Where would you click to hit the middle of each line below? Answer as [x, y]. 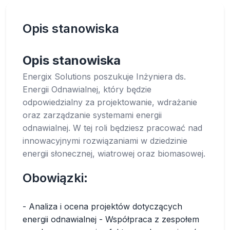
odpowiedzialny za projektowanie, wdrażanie [110, 102]
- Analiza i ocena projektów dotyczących [102, 206]
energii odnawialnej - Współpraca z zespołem [111, 219]
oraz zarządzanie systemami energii [92, 115]
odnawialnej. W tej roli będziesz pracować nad [112, 128]
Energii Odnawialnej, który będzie [87, 89]
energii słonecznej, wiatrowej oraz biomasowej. [114, 154]
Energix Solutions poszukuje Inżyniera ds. [104, 76]
